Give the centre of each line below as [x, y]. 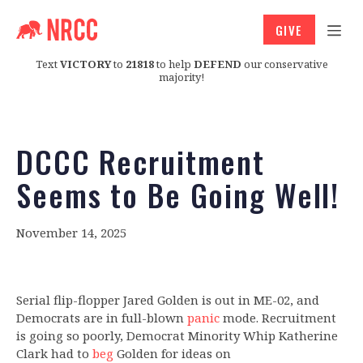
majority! [181, 77]
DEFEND [217, 64]
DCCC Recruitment [141, 162]
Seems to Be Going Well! [178, 195]
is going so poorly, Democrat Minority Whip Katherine [177, 336]
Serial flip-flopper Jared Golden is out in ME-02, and [168, 300]
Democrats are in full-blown [102, 318]
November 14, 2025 [71, 233]
